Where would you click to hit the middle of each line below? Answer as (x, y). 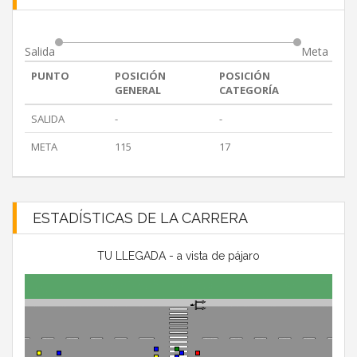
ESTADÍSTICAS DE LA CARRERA (140, 218)
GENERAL (138, 90)
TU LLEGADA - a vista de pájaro (178, 256)
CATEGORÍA (249, 90)
